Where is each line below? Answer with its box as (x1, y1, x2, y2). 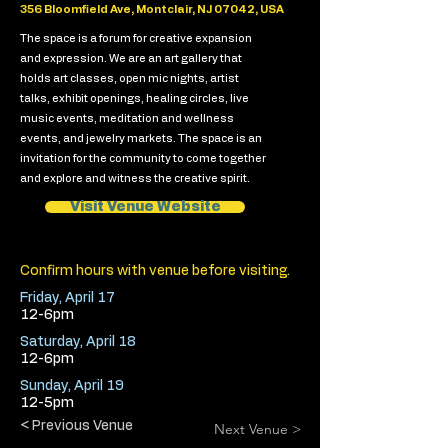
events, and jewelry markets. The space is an (20, 133, 262, 144)
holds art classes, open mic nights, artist (20, 73, 239, 84)
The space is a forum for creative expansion (20, 33, 252, 44)
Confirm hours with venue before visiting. (20, 264, 290, 278)
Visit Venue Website (69, 200, 221, 214)
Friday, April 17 (20, 291, 115, 305)
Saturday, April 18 (20, 335, 136, 349)
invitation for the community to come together (20, 153, 266, 164)
